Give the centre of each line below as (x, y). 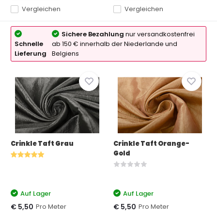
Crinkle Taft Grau (42, 144)
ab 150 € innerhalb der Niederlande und (115, 44)
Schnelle (29, 44)
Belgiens (66, 54)
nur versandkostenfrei (160, 34)
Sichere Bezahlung (93, 34)
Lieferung (31, 54)
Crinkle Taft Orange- (151, 144)
